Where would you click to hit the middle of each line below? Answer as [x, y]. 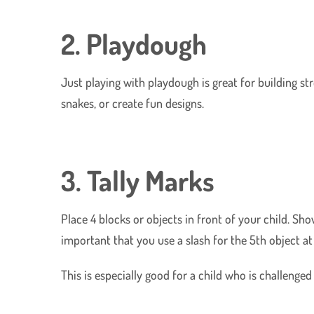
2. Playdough [134, 43]
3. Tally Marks [138, 180]
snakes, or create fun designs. [133, 103]
